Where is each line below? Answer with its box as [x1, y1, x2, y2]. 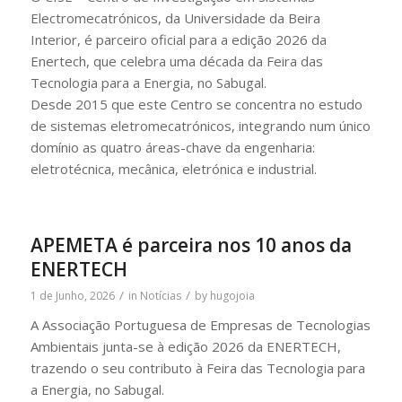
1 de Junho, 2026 [30, 287, 115, 303]
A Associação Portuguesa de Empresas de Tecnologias [30, 315, 371, 334]
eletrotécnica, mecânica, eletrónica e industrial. [30, 159, 317, 178]
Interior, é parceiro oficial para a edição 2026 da [30, 30, 327, 48]
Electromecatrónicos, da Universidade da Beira [30, 8, 320, 27]
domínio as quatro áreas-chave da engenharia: [30, 137, 315, 156]
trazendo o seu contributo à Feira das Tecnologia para [30, 358, 365, 377]
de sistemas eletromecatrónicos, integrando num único [30, 116, 371, 135]
